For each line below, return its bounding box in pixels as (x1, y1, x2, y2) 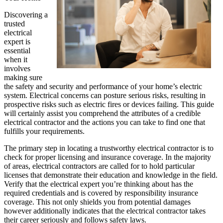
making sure (4, 73, 42, 82)
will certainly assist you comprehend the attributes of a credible (4, 109, 201, 117)
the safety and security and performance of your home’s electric (4, 82, 202, 91)
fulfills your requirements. (4, 126, 85, 135)
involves (4, 64, 30, 73)
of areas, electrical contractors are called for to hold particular (4, 161, 195, 170)
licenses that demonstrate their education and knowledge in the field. (4, 170, 218, 179)
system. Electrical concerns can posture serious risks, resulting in (4, 91, 206, 100)
